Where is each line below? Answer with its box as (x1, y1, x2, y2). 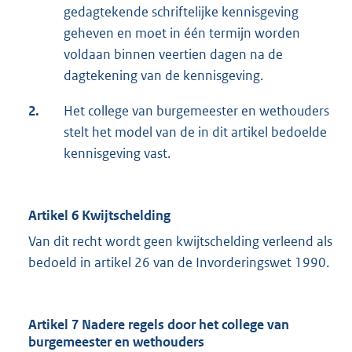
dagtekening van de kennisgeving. (64, 67, 263, 85)
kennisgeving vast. (64, 145, 170, 163)
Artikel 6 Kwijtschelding (28, 207, 170, 225)
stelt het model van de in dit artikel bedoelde (64, 123, 327, 141)
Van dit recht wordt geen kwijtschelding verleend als (28, 233, 332, 251)
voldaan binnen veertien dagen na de (64, 46, 283, 64)
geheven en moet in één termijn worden (64, 24, 300, 42)
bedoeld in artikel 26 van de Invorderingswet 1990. (28, 254, 329, 272)
